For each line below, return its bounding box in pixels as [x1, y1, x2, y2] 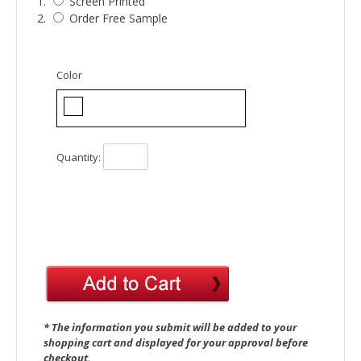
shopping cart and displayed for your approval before [44, 335, 308, 350]
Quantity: [56, 150, 101, 164]
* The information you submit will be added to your [44, 320, 297, 334]
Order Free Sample [66, 10, 168, 26]
